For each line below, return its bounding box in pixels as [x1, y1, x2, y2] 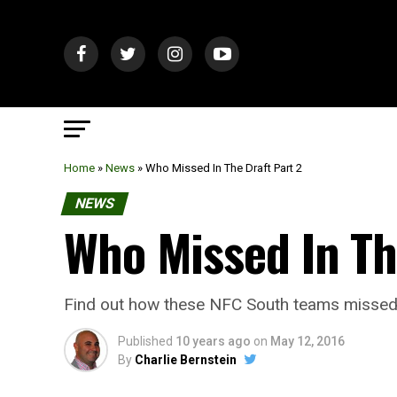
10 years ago [175, 334, 251, 348]
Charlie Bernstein [135, 353, 237, 367]
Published [118, 334, 173, 348]
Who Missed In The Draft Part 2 [145, 161, 302, 175]
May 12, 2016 [270, 334, 345, 348]
